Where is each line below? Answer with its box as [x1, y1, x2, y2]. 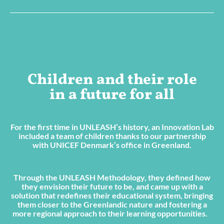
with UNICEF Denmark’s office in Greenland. [32, 139, 191, 149]
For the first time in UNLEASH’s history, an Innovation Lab [10, 121, 214, 131]
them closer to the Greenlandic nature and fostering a [17, 199, 207, 209]
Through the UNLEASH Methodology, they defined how [13, 172, 210, 182]
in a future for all [49, 84, 174, 105]
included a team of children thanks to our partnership [18, 130, 206, 140]
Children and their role [27, 69, 197, 90]
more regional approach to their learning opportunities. [12, 208, 212, 218]
